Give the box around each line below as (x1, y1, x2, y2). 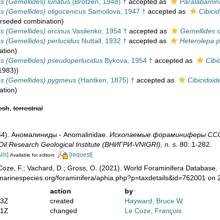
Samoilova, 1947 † (85, 7, 146, 15)
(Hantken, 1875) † (76, 76, 135, 84)
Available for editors (9, 152, 55, 158)
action (50, 187, 71, 195)
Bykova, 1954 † (102, 56, 153, 64)
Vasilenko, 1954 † (70, 27, 127, 35)
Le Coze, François (125, 206, 182, 215)
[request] (69, 151, 92, 158)
